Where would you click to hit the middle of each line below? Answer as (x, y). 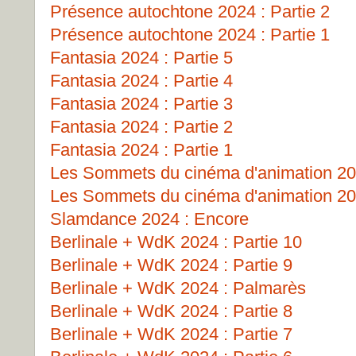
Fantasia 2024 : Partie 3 (141, 104)
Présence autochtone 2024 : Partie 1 (190, 35)
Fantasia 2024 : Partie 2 (141, 127)
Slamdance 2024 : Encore (149, 219)
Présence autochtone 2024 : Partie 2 (190, 12)
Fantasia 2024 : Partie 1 (141, 150)
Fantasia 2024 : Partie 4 (141, 81)
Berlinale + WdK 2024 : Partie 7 (171, 334)
